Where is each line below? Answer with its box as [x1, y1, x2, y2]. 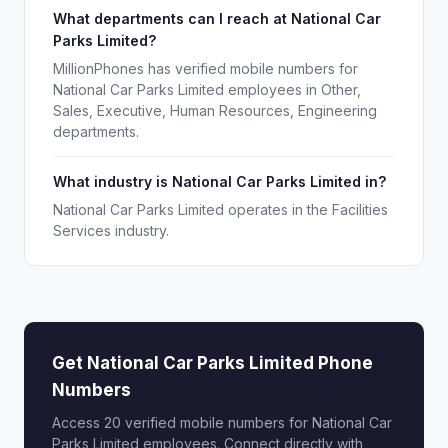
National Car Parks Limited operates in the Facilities [53, 201, 388, 218]
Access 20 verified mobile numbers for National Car [52, 414, 392, 431]
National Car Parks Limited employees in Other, [53, 81, 361, 98]
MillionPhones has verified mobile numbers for [53, 60, 358, 77]
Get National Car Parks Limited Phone [52, 353, 373, 373]
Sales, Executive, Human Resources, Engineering [53, 102, 377, 119]
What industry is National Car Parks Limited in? [53, 173, 386, 190]
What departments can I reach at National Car [53, 10, 381, 27]
